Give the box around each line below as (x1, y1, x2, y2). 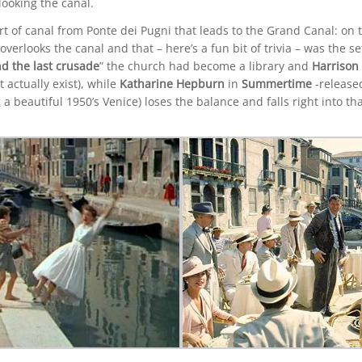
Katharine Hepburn (119, 75, 225, 91)
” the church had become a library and (99, 57, 312, 74)
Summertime (241, 75, 312, 91)
